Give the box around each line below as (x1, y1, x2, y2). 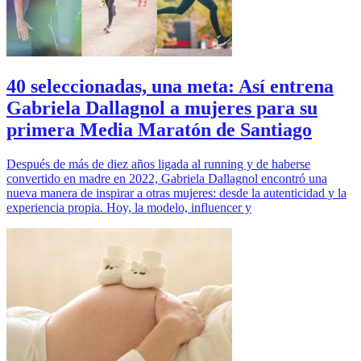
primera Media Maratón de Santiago (6, 118, 312, 140)
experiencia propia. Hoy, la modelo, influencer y (6, 200, 251, 214)
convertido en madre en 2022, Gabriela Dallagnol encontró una (6, 171, 327, 185)
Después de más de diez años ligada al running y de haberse (6, 156, 310, 171)
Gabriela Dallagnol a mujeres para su (6, 97, 317, 118)
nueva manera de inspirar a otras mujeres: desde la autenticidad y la (6, 185, 346, 200)
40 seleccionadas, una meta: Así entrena (6, 75, 334, 97)
